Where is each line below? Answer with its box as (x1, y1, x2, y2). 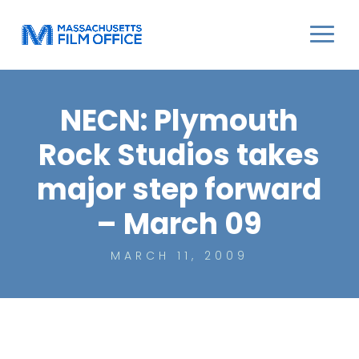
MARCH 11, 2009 (110, 248, 248, 264)
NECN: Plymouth (60, 100, 299, 141)
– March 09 (96, 204, 263, 244)
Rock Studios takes (38, 135, 321, 175)
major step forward (37, 169, 322, 210)
